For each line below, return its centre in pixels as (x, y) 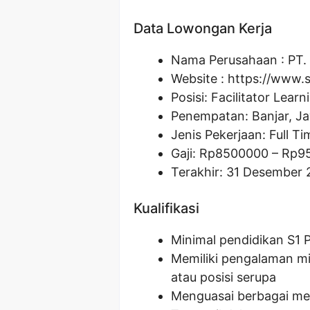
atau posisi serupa (224, 277)
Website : (199, 78)
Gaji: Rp (193, 153)
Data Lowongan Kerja (203, 28)
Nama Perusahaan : (229, 60)
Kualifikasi (166, 208)
